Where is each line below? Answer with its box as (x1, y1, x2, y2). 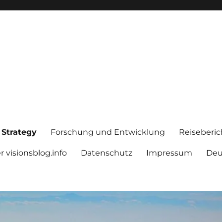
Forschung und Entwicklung (51, 127, 166, 137)
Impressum (146, 148, 193, 158)
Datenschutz (81, 148, 133, 158)
